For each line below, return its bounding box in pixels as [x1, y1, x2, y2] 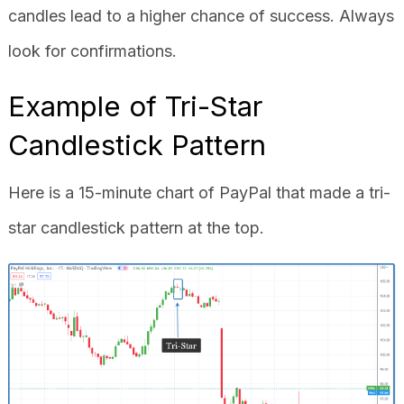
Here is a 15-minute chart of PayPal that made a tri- [7, 183, 390, 203]
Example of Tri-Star [7, 89, 262, 124]
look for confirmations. [7, 41, 177, 61]
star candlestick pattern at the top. [7, 218, 264, 238]
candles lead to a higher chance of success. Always [7, 6, 394, 26]
